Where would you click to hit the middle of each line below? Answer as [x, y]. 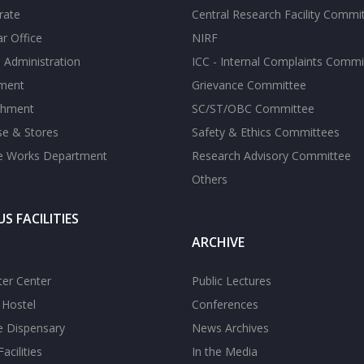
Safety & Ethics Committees [266, 132]
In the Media [225, 351]
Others [210, 179]
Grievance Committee [249, 85]
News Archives [230, 328]
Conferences [225, 304]
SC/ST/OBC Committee [253, 108]
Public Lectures [232, 281]
